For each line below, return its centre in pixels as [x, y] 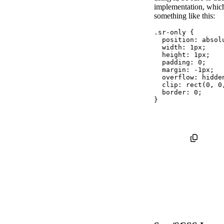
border [174, 92]
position [178, 40]
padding [176, 62]
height [174, 55]
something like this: [184, 16]
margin [174, 70]
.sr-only [170, 32]
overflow [178, 77]
